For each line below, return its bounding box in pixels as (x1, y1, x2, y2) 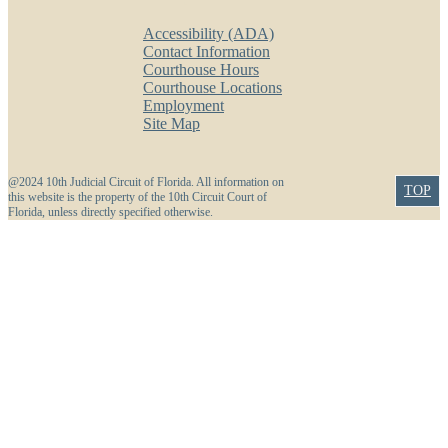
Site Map (143, 115, 200, 133)
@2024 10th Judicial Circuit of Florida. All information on (8, 175, 284, 190)
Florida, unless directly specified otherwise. (8, 205, 213, 220)
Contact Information (143, 43, 270, 61)
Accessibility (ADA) (143, 25, 274, 43)
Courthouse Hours (143, 61, 259, 79)
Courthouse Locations (143, 79, 282, 97)
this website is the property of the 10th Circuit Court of (8, 190, 267, 205)
